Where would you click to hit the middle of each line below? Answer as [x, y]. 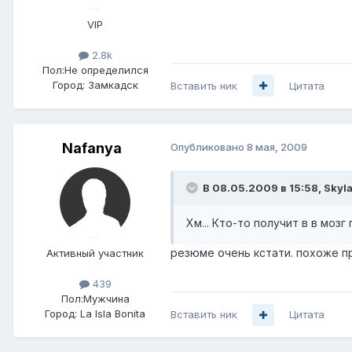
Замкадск [113, 84]
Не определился [106, 70]
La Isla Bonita [113, 314]
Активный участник [95, 253]
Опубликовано [209, 147]
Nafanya [92, 148]
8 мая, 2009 [277, 147]
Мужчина [106, 299]
